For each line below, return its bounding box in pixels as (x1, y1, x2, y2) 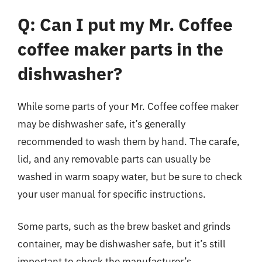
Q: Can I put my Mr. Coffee (18, 12, 233, 36)
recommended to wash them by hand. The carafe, (18, 135, 240, 148)
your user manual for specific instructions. (18, 187, 206, 201)
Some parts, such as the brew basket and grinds (18, 220, 230, 233)
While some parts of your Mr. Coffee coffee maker (18, 99, 239, 113)
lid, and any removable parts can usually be (18, 152, 211, 166)
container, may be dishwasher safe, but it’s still (18, 237, 226, 250)
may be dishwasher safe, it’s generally (18, 117, 185, 130)
